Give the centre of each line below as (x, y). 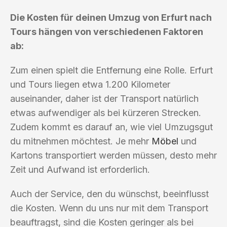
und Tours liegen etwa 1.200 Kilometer (90, 84)
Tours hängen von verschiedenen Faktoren (107, 31)
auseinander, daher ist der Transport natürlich (104, 98)
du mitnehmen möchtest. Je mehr (81, 141)
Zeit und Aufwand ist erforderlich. (80, 169)
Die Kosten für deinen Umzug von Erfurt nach (111, 17)
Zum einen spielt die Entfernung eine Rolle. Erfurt (111, 70)
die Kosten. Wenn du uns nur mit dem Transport (109, 208)
